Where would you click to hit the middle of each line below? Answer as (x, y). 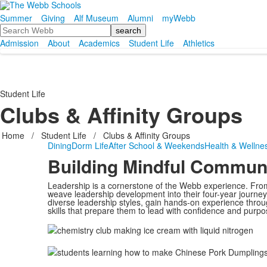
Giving (53, 18)
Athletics (199, 43)
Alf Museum (96, 18)
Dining (59, 145)
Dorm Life (90, 145)
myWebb (179, 18)
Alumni (140, 18)
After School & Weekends (156, 145)
